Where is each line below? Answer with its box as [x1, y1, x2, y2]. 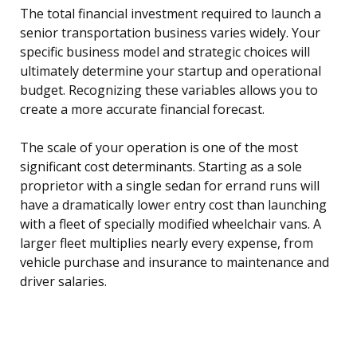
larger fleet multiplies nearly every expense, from [20, 234, 313, 253]
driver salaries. [20, 273, 107, 291]
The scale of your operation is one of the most [20, 139, 298, 157]
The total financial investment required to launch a [20, 5, 321, 23]
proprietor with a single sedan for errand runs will [20, 177, 320, 195]
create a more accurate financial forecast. [20, 100, 265, 119]
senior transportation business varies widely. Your [20, 24, 320, 42]
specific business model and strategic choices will [20, 43, 310, 61]
